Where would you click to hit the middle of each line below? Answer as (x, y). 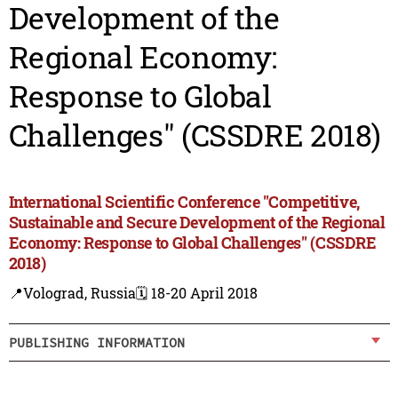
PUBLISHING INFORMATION (96, 342)
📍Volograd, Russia (72, 293)
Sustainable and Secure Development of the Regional (197, 223)
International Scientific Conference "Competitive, (184, 202)
